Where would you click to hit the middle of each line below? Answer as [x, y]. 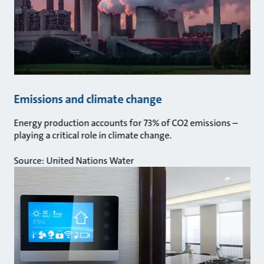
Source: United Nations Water [74, 160]
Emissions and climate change [88, 99]
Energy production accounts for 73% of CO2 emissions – [126, 123]
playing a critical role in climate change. [93, 135]
